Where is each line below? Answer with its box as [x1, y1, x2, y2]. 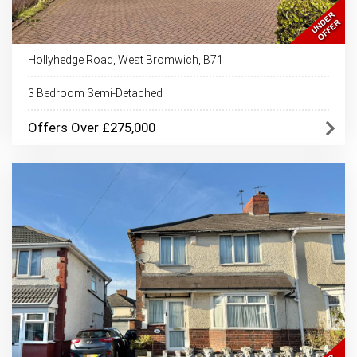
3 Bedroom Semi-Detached [28, 87, 163, 100]
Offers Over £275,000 [28, 120, 155, 135]
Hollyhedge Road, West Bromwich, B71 [28, 53, 223, 66]
